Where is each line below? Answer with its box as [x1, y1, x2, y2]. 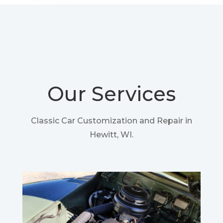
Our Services [47, 82, 176, 107]
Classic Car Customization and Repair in [30, 116, 192, 126]
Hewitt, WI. [89, 130, 133, 140]
